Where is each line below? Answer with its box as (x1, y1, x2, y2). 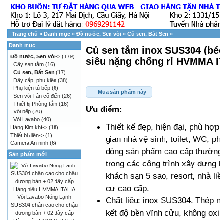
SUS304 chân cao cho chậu (11, 202, 78, 208)
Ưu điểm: (86, 104, 122, 114)
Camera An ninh (10, 140, 48, 146)
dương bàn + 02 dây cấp (15, 210, 74, 216)
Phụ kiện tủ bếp (13, 85, 50, 91)
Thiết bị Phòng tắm (13, 101, 57, 107)
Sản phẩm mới (9, 151, 47, 157)
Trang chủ (12, 31, 38, 37)
